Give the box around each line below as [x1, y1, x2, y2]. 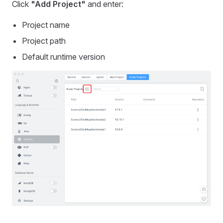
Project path [22, 36, 66, 46]
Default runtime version [22, 52, 105, 62]
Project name [22, 20, 70, 30]
